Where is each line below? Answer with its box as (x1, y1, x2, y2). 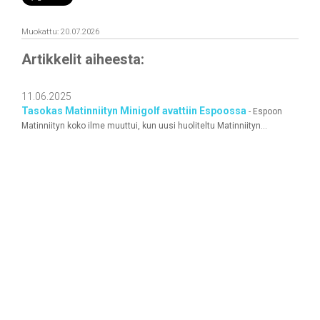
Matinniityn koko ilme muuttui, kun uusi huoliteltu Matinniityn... (21, 121, 267, 131)
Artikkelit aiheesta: (21, 51, 144, 69)
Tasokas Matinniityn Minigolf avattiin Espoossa (21, 105, 246, 117)
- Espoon (246, 106, 282, 117)
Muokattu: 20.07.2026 (21, 27, 99, 37)
